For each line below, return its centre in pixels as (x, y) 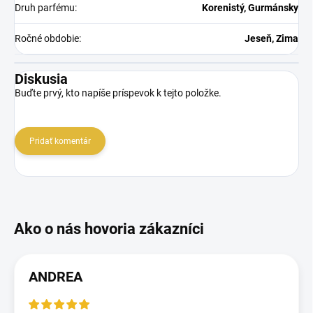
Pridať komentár (60, 141)
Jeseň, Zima (271, 38)
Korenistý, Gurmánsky (250, 7)
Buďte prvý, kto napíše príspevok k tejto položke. (118, 93)
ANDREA (56, 276)
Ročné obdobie (47, 38)
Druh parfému (45, 7)
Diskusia (41, 79)
